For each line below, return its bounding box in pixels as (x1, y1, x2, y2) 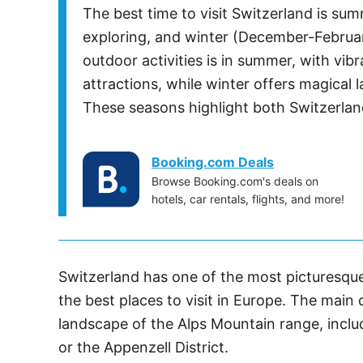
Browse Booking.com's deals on (152, 174, 318, 188)
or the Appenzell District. (58, 339, 228, 356)
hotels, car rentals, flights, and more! (152, 192, 344, 206)
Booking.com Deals (152, 154, 274, 170)
